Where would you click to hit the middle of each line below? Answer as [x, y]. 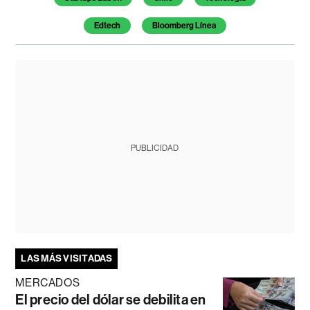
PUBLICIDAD [155, 148]
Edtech [107, 26]
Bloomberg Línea [184, 26]
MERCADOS [48, 283]
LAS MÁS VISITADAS [67, 259]
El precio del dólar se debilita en [111, 300]
